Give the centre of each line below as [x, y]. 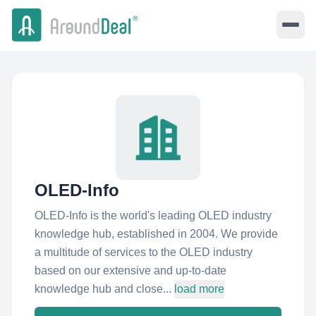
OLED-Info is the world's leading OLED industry [153, 215]
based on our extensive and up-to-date [130, 271]
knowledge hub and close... [103, 289]
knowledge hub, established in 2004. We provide [156, 234]
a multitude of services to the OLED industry [144, 252]
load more [199, 289]
